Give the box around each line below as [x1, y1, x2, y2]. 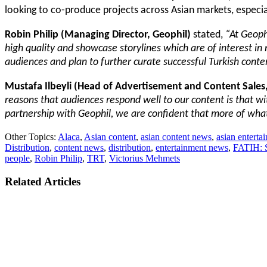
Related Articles [5, 175, 80, 188]
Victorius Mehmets [109, 153, 180, 163]
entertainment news [156, 142, 228, 153]
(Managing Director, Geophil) [61, 29, 191, 41]
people [5, 153, 30, 163]
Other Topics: [5, 131, 58, 142]
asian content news [141, 131, 212, 142]
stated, [191, 29, 225, 41]
